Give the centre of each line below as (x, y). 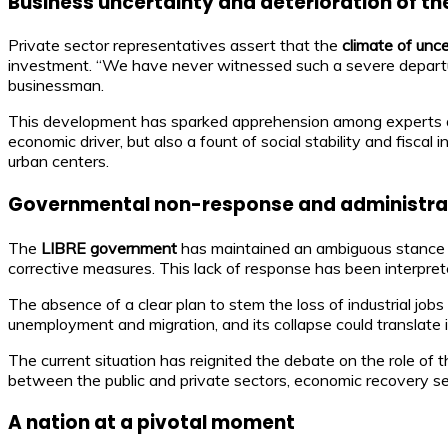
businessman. (56, 85)
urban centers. (58, 161)
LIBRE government (109, 247)
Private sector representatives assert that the (175, 45)
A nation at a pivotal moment (151, 423)
